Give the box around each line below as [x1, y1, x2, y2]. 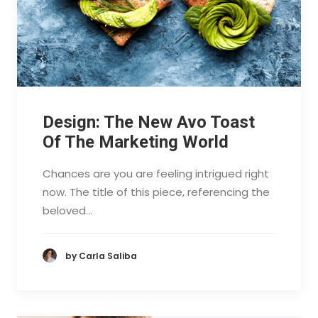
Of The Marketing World [43, 131, 229, 152]
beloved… [43, 202, 92, 218]
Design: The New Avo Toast [43, 111, 255, 132]
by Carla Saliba [65, 249, 137, 262]
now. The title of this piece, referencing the [43, 184, 270, 199]
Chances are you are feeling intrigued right [43, 165, 269, 181]
